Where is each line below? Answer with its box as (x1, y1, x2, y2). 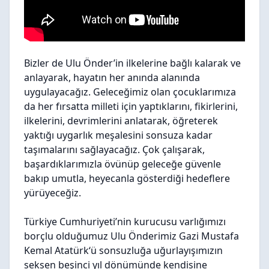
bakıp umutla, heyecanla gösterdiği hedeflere (24, 172, 230, 185)
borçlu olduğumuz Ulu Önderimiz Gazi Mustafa (24, 229, 239, 243)
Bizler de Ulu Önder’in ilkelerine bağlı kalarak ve (24, 56, 241, 70)
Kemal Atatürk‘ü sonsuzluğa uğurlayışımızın (24, 244, 223, 257)
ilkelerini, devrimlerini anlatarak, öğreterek (24, 114, 218, 127)
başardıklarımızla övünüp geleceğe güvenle (24, 157, 221, 171)
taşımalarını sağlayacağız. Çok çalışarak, (24, 143, 205, 156)
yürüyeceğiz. (24, 186, 81, 199)
